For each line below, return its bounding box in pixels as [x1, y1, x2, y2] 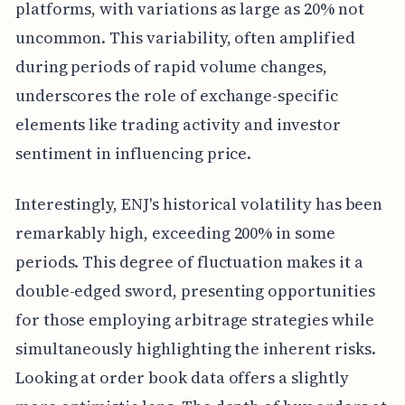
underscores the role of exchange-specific [14, 84, 338, 108]
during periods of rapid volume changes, [14, 55, 327, 79]
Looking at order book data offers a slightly [14, 366, 349, 390]
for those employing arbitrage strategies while [14, 308, 374, 332]
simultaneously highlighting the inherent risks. [14, 337, 376, 361]
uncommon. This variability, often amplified [14, 26, 355, 50]
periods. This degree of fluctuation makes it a [14, 250, 363, 274]
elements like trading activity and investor [14, 113, 341, 137]
